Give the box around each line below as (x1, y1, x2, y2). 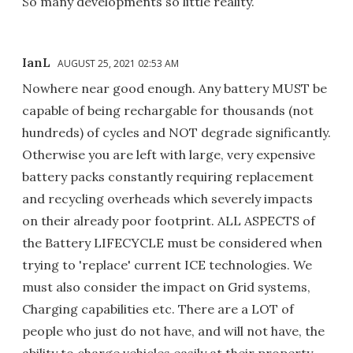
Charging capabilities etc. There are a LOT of (22, 300, 294, 317)
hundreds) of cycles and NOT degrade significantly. (22, 124, 331, 140)
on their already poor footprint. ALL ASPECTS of (22, 212, 315, 229)
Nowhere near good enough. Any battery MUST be (22, 80, 327, 96)
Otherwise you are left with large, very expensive (22, 146, 315, 162)
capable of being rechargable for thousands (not (22, 102, 314, 118)
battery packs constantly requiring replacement (22, 168, 314, 184)
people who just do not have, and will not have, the (22, 322, 325, 339)
